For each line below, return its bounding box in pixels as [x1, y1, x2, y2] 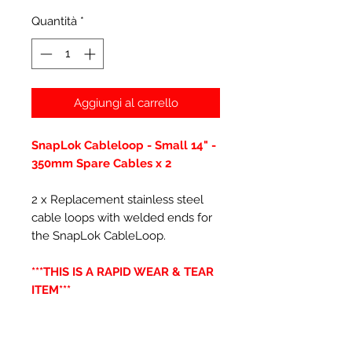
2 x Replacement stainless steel [31, 192, 203, 207]
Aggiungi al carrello [73, 95, 178, 110]
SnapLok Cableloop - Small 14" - [31, 137, 216, 152]
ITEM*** [31, 282, 71, 297]
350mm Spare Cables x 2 [31, 156, 174, 170]
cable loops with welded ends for [31, 210, 212, 225]
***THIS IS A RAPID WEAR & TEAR [31, 264, 214, 279]
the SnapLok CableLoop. [31, 228, 169, 243]
